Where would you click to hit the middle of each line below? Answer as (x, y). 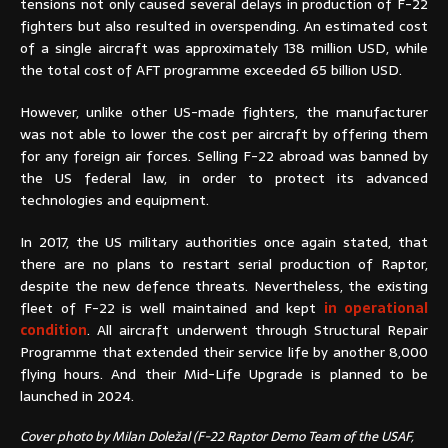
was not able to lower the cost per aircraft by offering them (224, 133)
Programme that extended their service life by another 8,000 (224, 351)
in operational (376, 307)
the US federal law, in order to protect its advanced (224, 177)
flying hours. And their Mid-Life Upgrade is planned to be (224, 373)
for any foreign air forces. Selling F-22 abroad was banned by (224, 155)
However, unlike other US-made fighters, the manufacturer (224, 111)
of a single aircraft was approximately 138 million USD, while (224, 47)
